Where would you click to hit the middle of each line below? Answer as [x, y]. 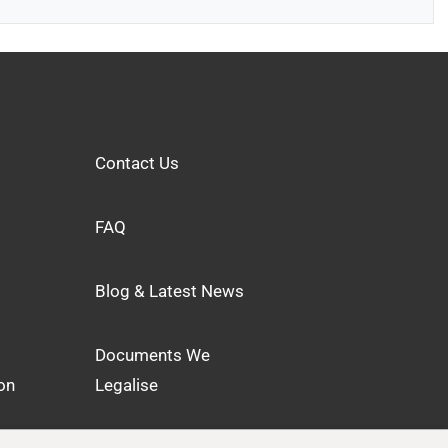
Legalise [126, 385]
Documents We [152, 355]
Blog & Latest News [169, 291]
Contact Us [136, 163]
